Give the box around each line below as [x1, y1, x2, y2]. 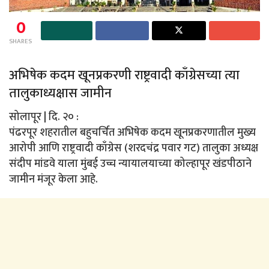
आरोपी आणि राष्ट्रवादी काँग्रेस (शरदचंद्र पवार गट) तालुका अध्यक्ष [9, 139, 258, 158]
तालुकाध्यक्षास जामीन [9, 83, 112, 104]
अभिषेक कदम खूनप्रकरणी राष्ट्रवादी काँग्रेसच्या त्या [9, 65, 240, 86]
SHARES [9, 35, 32, 47]
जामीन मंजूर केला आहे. [9, 171, 98, 189]
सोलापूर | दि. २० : [9, 108, 79, 127]
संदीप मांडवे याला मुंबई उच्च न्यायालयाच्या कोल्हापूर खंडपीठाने [9, 155, 252, 174]
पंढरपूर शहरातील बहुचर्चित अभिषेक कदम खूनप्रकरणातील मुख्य [9, 124, 256, 142]
